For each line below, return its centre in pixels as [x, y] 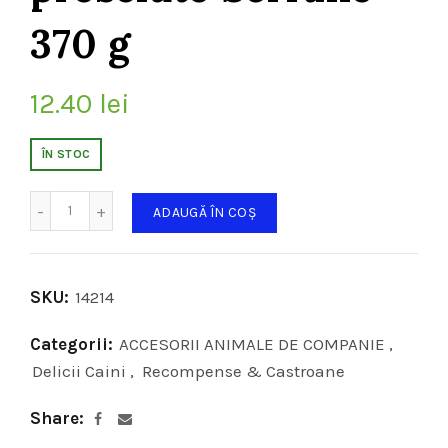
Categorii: [73, 343]
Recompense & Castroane [243, 370]
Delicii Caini [79, 370]
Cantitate [101, 200]
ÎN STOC [66, 154]
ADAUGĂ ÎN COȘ [204, 212]
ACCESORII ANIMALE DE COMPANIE [252, 343]
